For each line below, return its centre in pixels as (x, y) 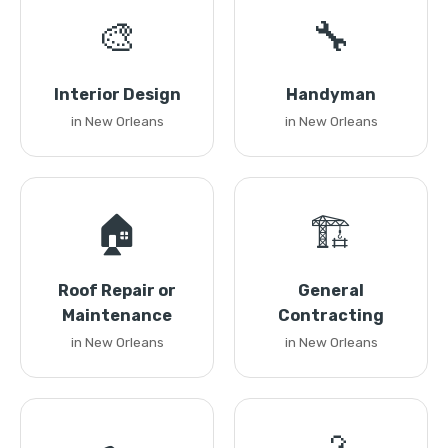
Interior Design (117, 94)
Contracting (331, 315)
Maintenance (117, 315)
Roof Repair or (117, 290)
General (331, 290)
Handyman (331, 94)
